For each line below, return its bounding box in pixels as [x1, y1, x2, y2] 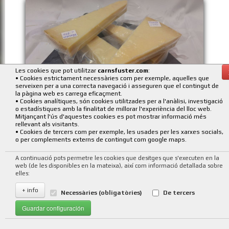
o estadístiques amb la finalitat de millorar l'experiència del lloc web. [15, 105, 212, 112]
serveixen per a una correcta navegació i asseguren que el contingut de [15, 82, 219, 89]
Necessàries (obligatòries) [61, 189, 142, 196]
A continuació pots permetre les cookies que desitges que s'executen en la [15, 155, 219, 161]
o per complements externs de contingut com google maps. [15, 136, 187, 143]
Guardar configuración [22, 203, 84, 212]
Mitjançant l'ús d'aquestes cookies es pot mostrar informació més [15, 113, 207, 120]
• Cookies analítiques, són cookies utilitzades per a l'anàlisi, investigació [15, 98, 223, 105]
